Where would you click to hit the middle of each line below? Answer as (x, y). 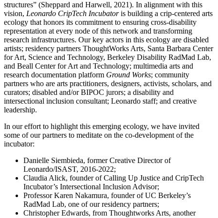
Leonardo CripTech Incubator (73, 14)
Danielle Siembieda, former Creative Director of (97, 161)
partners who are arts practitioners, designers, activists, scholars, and (108, 84)
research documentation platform (55, 75)
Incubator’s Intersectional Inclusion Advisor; (91, 187)
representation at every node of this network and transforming (98, 31)
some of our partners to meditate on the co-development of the (99, 135)
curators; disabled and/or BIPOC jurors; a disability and (89, 92)
